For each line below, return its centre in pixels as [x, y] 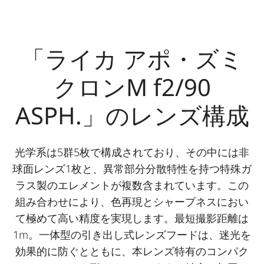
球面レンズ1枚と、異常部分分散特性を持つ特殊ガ [132, 168]
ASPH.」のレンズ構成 [132, 115]
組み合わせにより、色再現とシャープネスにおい [132, 201]
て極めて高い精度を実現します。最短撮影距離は [132, 218]
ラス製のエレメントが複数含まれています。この [132, 185]
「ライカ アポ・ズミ [132, 58]
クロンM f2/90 [132, 87]
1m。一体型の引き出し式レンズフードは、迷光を [132, 234]
